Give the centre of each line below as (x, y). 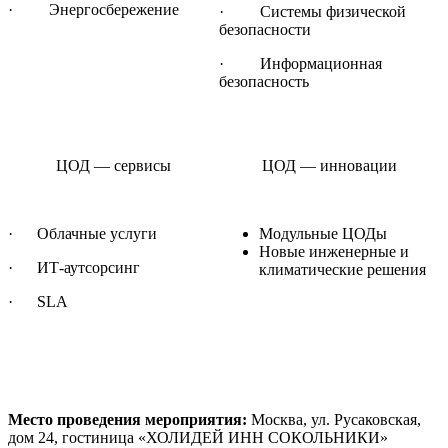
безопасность (264, 82)
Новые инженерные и (334, 252)
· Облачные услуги (82, 234)
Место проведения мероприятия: (127, 420)
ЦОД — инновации (329, 166)
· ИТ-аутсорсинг (74, 268)
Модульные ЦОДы (323, 234)
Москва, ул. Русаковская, (334, 420)
